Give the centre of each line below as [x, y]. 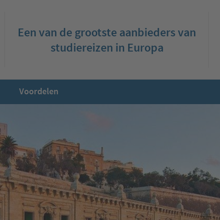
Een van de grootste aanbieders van [107, 32]
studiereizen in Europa [107, 47]
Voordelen [39, 91]
